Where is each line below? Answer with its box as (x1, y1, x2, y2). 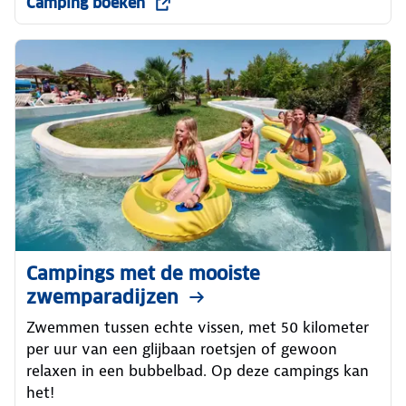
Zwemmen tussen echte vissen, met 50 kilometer (26, 317, 369, 338)
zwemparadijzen (26, 285, 179, 310)
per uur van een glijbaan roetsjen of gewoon (26, 339, 337, 360)
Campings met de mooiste (26, 262, 260, 286)
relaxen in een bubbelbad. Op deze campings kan (26, 361, 369, 382)
